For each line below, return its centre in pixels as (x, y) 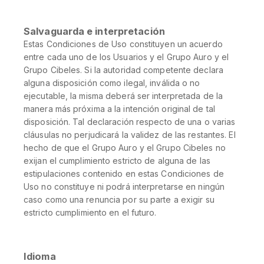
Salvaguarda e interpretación (94, 31)
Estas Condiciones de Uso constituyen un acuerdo (123, 44)
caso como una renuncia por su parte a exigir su (119, 199)
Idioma (40, 256)
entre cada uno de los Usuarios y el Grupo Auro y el (126, 57)
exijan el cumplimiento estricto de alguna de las (117, 161)
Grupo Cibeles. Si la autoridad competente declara (123, 70)
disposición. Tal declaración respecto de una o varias (130, 122)
